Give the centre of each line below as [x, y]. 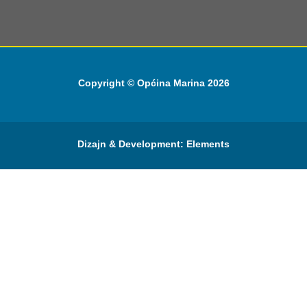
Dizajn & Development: [132, 144]
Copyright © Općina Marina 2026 [153, 83]
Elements [208, 144]
